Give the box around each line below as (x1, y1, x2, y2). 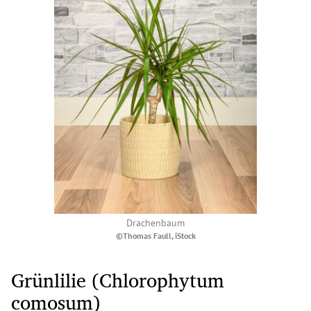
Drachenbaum (126, 216, 185, 229)
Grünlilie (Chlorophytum (11, 264, 224, 296)
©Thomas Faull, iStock (115, 230, 196, 241)
